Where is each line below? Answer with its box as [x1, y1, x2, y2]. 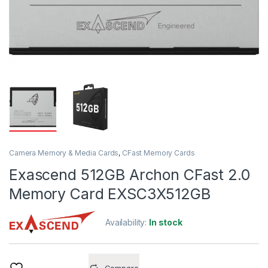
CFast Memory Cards [121, 148, 195, 157]
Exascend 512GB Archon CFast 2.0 [9, 165, 250, 184]
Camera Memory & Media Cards [9, 148, 119, 157]
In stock [149, 217, 182, 227]
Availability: [105, 217, 150, 227]
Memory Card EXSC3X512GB [9, 184, 211, 203]
